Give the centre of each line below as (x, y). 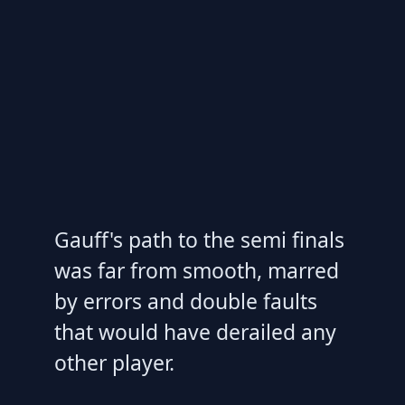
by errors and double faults (186, 301)
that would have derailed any (195, 332)
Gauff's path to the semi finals (199, 240)
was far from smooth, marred (197, 271)
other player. (114, 363)
